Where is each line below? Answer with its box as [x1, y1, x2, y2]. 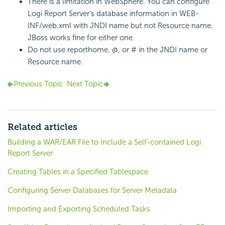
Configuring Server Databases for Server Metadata [8, 186, 177, 195]
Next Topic [67, 79, 103, 89]
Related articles [8, 122, 77, 133]
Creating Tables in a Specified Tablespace [8, 167, 148, 177]
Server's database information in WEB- [67, 9, 199, 19]
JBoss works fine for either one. [28, 33, 135, 43]
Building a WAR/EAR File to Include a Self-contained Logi [8, 138, 201, 147]
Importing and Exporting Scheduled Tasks [8, 204, 150, 214]
